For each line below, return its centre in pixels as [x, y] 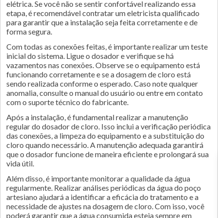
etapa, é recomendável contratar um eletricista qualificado [103, 13]
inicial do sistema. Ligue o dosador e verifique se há [90, 56]
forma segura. [29, 31]
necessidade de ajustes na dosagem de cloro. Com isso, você [105, 206]
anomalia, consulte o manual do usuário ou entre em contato [105, 93]
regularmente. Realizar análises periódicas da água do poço [104, 188]
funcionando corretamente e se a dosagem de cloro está [99, 74]
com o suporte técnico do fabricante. [67, 102]
